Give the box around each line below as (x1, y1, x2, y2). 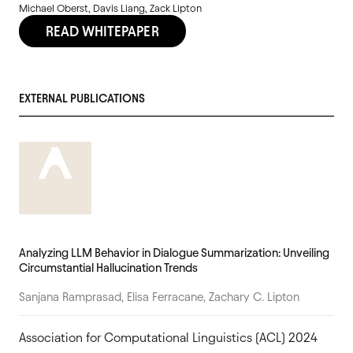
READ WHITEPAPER (46, 23, 159, 39)
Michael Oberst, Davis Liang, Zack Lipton (19, 2, 202, 13)
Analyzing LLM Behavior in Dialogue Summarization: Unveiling (19, 246, 329, 259)
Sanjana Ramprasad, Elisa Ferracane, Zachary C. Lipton (19, 290, 299, 303)
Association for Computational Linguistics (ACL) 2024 (19, 330, 318, 344)
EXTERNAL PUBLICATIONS (19, 91, 145, 105)
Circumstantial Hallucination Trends (19, 261, 198, 274)
